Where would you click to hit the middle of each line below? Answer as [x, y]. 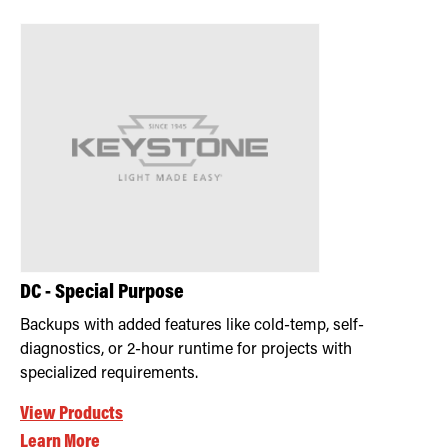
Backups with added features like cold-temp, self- [192, 325]
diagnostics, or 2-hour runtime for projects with [186, 349]
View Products [71, 414]
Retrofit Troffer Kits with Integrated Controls [139, 18]
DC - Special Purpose [102, 293]
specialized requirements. [109, 373]
